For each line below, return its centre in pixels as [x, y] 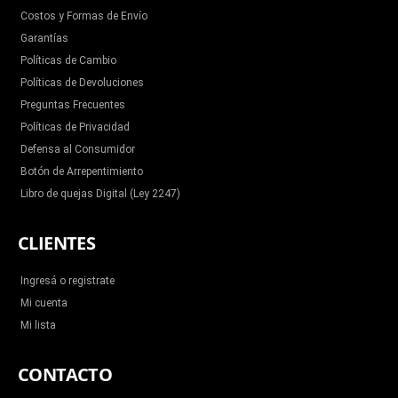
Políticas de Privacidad [75, 127]
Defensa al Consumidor [78, 149]
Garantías [44, 38]
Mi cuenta [44, 303]
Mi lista [38, 325]
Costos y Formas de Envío [84, 16]
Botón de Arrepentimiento [82, 171]
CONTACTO [65, 374]
